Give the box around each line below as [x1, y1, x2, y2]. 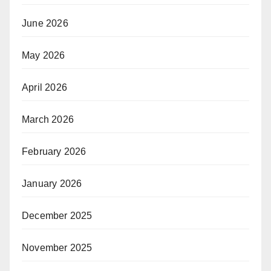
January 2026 [22, 178, 82, 189]
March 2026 [22, 114, 74, 125]
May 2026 [22, 50, 65, 60]
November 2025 [22, 242, 93, 253]
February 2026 [22, 146, 87, 157]
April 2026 [22, 82, 67, 93]
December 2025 [22, 210, 93, 221]
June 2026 [22, 18, 68, 28]
